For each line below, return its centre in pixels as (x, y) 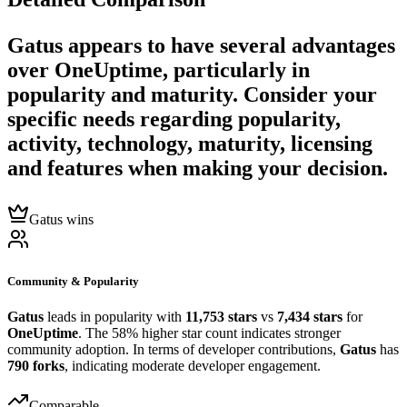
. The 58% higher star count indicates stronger (209, 333)
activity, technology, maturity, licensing (190, 144)
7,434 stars (310, 316)
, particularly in (236, 70)
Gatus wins (61, 220)
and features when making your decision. (198, 169)
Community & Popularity (73, 281)
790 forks (36, 365)
